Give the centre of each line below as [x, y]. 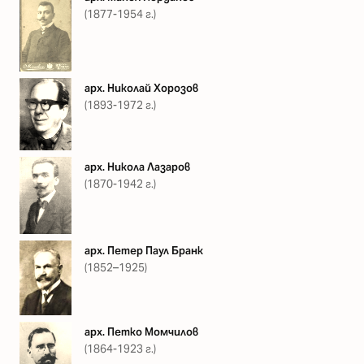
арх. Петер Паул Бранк [144, 251]
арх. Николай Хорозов [141, 88]
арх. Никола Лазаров [137, 167]
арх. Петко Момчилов [141, 332]
